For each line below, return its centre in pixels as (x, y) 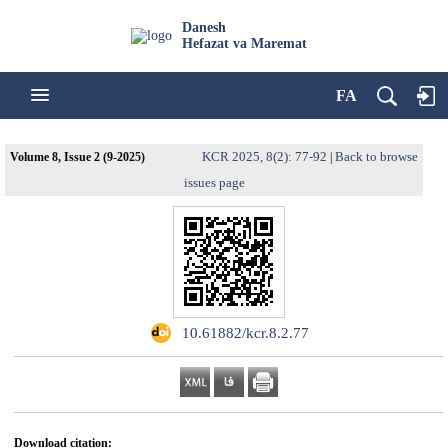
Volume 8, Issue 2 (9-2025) (77, 157)
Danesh (204, 27)
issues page (214, 182)
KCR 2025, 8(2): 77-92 (264, 156)
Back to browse (376, 156)
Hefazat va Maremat (244, 43)
